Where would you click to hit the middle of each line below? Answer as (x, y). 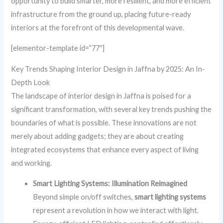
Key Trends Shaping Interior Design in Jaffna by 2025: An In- (108, 69)
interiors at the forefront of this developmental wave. (98, 27)
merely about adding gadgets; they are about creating (98, 136)
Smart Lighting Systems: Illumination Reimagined (110, 184)
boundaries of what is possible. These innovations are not (104, 122)
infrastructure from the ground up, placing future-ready (101, 14)
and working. (32, 163)
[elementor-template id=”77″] (58, 48)
